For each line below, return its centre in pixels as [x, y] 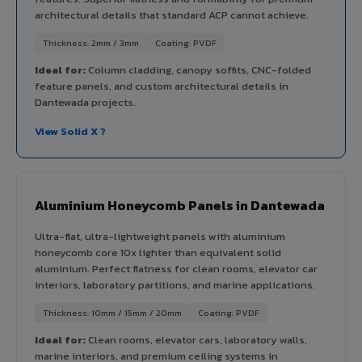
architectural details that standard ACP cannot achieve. [172, 15]
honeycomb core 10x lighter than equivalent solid [158, 252]
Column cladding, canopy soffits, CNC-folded [198, 69]
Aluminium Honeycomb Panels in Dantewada [180, 205]
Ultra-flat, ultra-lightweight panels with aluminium [160, 236]
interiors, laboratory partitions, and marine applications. [175, 284]
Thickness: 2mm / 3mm [91, 42]
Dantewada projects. [85, 102]
